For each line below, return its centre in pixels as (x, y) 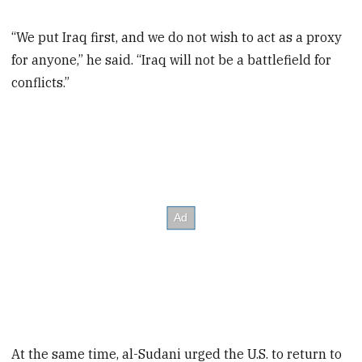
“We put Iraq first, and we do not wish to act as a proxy (177, 38)
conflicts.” (41, 83)
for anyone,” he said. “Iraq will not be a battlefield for (172, 60)
